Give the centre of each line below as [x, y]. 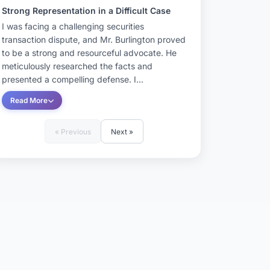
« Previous [73, 131]
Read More [29, 100]
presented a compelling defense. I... [73, 79]
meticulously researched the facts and [77, 66]
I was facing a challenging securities [73, 26]
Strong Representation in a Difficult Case [86, 11]
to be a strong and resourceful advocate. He [89, 53]
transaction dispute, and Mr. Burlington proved [94, 39]
